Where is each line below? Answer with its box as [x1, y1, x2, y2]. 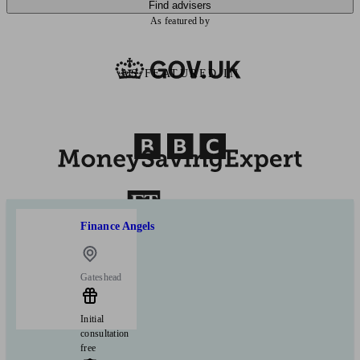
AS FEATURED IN [121, 67, 239, 80]
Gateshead [80, 271, 122, 283]
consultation [80, 327, 129, 339]
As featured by [149, 14, 211, 27]
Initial [80, 313, 104, 325]
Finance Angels [80, 220, 155, 233]
